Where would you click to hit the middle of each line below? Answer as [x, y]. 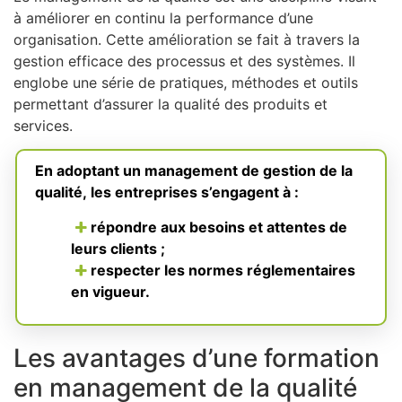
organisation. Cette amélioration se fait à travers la [187, 39]
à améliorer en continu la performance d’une [163, 17]
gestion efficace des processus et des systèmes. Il [184, 61]
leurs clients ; [118, 248]
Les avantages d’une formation [197, 358]
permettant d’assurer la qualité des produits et [170, 104]
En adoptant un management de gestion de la [194, 171]
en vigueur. [110, 291]
